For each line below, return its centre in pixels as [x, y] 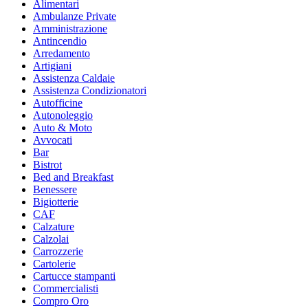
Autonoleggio [63, 115]
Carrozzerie [58, 251]
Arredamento [62, 53]
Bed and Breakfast [73, 177]
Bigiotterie [56, 202]
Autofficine [58, 103]
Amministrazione [70, 29]
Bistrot [47, 165]
